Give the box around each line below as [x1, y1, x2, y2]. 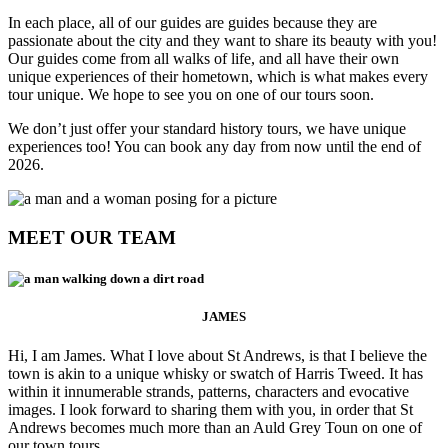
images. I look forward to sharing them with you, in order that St [8, 401, 413, 419]
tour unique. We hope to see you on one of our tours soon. [8, 86, 374, 104]
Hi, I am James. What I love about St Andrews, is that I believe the [8, 347, 427, 365]
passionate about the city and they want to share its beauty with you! [8, 32, 437, 50]
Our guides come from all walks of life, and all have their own [8, 50, 399, 68]
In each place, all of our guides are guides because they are [8, 14, 377, 32]
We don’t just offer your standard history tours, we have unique [8, 120, 406, 138]
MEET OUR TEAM [8, 226, 176, 248]
